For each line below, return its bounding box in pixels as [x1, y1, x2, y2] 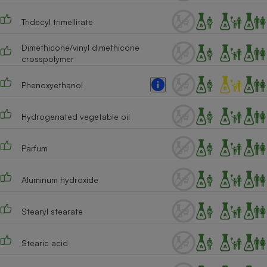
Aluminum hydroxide [21, 174, 98, 185]
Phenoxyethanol [21, 79, 83, 90]
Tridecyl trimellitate [21, 16, 93, 27]
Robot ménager [169, 133, 238, 146]
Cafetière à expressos [154, 14, 253, 26]
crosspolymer [21, 54, 74, 64]
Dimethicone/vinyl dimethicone [21, 42, 139, 52]
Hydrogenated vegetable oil [21, 111, 130, 122]
